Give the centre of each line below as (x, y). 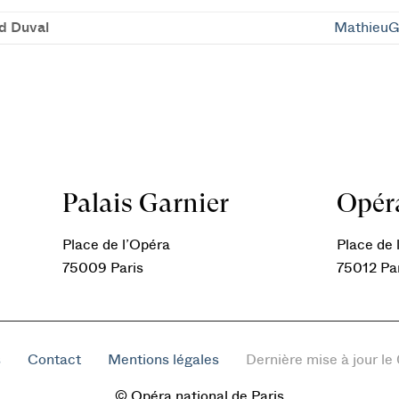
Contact (54, 360)
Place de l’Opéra (117, 245)
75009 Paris (103, 268)
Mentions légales (163, 360)
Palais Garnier (146, 203)
